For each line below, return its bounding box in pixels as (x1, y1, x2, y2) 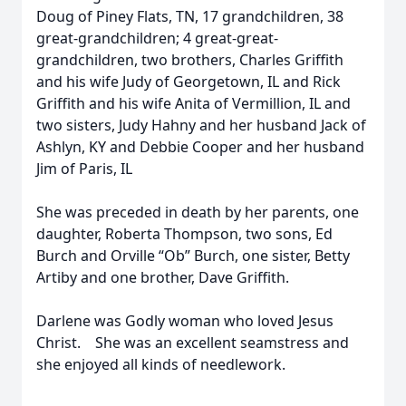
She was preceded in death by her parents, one (36, 202, 359, 222)
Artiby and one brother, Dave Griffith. (36, 267, 289, 287)
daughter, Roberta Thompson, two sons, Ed (36, 224, 333, 244)
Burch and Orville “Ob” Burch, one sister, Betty (36, 246, 350, 266)
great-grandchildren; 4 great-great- (36, 28, 278, 48)
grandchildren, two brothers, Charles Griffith (36, 50, 343, 70)
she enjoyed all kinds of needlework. (36, 354, 285, 374)
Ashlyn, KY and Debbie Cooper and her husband (36, 137, 364, 157)
